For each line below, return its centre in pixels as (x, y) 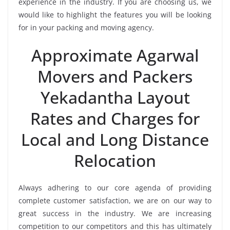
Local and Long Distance (115, 140)
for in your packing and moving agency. (86, 28)
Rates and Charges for (115, 119)
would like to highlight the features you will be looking (115, 15)
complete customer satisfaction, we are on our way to (115, 201)
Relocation (115, 161)
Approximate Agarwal (115, 55)
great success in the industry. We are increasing (115, 214)
